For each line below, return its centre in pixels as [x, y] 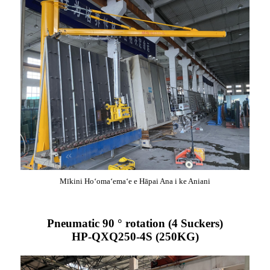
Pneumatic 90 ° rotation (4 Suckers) [135, 223]
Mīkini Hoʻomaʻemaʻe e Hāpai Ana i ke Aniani [135, 181]
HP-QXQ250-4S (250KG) [135, 237]
